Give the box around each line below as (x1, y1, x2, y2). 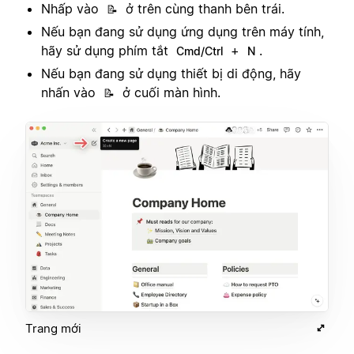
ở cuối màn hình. (119, 85, 220, 101)
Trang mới (25, 321, 81, 337)
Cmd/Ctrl (176, 44, 223, 58)
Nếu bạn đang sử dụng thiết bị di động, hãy (41, 66, 301, 82)
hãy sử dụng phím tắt (41, 43, 172, 59)
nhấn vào (41, 85, 100, 101)
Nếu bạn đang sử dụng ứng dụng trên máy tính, (41, 24, 324, 40)
